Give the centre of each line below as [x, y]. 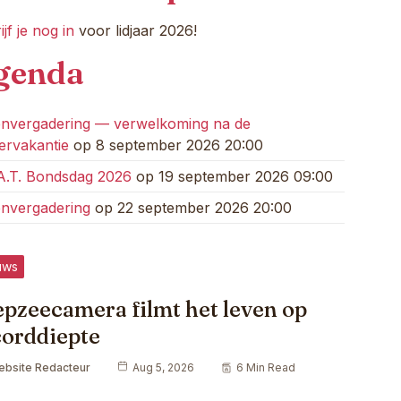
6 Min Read [266, 367]
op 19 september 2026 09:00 [232, 176]
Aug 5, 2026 [163, 367]
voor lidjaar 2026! [136, 30]
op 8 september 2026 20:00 [166, 145]
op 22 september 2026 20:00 [191, 207]
